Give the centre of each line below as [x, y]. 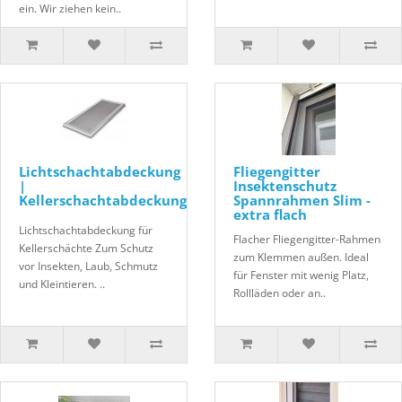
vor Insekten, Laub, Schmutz [88, 267]
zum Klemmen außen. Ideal [301, 258]
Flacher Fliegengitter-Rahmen [307, 240]
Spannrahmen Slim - [302, 201]
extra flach [270, 215]
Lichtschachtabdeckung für [86, 231]
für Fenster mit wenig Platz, [301, 275]
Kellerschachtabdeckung [103, 201]
